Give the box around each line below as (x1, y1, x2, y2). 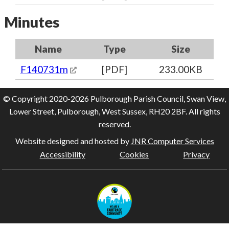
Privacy (183, 149, 210, 159)
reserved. (98, 119, 131, 129)
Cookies (119, 149, 149, 159)
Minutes (4, 13, 59, 31)
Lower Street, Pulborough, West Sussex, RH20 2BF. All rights (9, 106, 220, 116)
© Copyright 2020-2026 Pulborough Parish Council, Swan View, (3, 94, 226, 103)
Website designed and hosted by (15, 136, 131, 146)
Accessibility (39, 149, 85, 159)
